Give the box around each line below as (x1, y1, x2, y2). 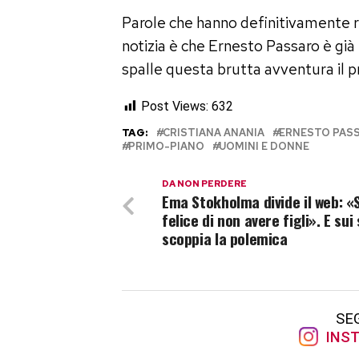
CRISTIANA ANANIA (163, 125, 264, 139)
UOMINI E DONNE (219, 139, 309, 153)
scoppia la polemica (162, 226, 288, 250)
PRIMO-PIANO (128, 139, 204, 153)
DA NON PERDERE (162, 177, 247, 189)
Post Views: (141, 98, 208, 114)
